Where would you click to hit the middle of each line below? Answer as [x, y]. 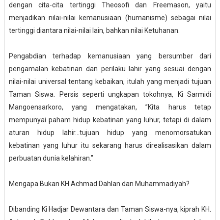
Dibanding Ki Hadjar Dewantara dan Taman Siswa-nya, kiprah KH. [110, 209]
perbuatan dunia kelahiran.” [51, 158]
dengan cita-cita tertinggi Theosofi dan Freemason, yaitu [110, 5]
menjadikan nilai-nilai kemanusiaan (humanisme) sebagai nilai [110, 18]
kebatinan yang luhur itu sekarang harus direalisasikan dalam [110, 146]
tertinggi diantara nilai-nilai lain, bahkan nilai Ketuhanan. [94, 31]
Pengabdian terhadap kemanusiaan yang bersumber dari [110, 56]
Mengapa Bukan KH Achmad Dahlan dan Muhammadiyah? [99, 184]
